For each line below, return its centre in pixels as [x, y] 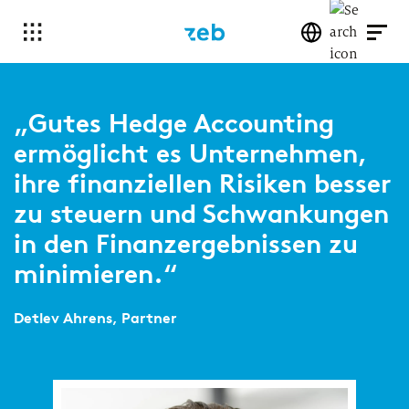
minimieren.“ [96, 274]
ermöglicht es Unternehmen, [191, 153]
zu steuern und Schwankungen [201, 214]
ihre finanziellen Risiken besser [202, 184]
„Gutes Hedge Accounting [174, 123]
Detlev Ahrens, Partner [95, 318]
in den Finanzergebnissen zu [186, 244]
